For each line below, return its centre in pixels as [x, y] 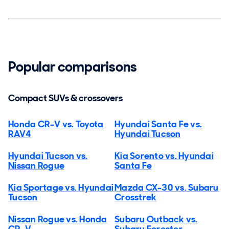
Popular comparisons [73, 67]
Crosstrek [136, 197]
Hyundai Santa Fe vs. [158, 124]
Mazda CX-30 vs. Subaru [167, 187]
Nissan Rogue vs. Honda [58, 219]
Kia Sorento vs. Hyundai [164, 156]
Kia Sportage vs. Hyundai [61, 187]
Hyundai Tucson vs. [48, 156]
